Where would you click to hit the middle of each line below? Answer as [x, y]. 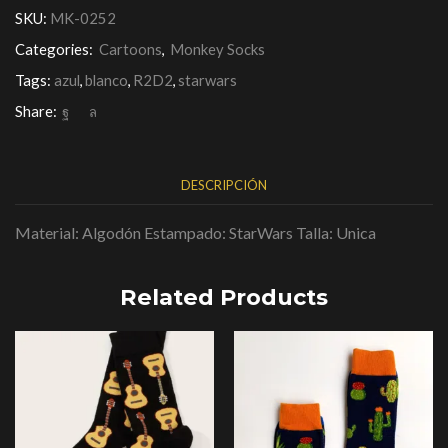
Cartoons [130, 49]
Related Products [224, 296]
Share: [36, 111]
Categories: [55, 49]
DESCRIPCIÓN [224, 185]
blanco [106, 80]
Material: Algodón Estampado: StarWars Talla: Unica [195, 232]
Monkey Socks [217, 49]
